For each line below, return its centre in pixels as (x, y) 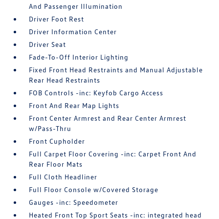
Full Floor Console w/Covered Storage (94, 189)
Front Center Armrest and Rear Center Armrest (108, 118)
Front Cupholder (57, 141)
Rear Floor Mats (56, 164)
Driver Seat (48, 44)
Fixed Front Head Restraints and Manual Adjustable (116, 70)
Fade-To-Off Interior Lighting (79, 57)
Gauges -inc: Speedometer (74, 202)
